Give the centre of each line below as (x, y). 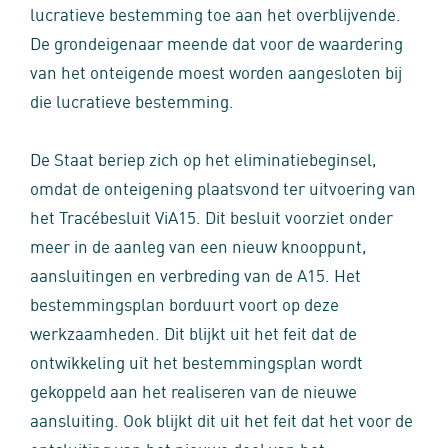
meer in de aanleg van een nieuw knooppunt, (198, 245)
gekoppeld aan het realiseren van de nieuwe (193, 390)
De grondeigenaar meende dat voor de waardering (216, 42)
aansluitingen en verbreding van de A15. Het (195, 274)
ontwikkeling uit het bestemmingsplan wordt (196, 361)
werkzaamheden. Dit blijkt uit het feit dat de (193, 332)
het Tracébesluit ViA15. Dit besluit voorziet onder (211, 216)
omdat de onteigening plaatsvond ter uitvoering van (223, 187)
